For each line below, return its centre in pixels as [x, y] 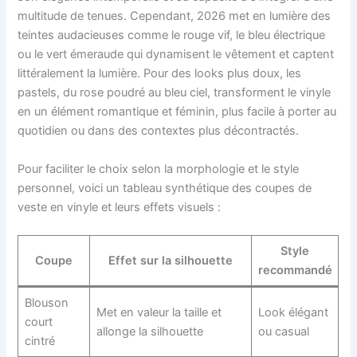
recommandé [295, 271]
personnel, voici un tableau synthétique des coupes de [165, 188]
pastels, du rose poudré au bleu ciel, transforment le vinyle [175, 93]
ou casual [283, 332]
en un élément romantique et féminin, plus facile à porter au [177, 112]
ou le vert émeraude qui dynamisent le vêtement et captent [176, 55]
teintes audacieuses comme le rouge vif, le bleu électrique [172, 35]
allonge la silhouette [149, 332]
